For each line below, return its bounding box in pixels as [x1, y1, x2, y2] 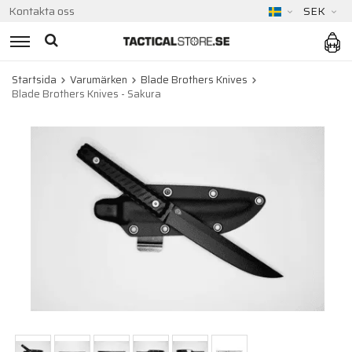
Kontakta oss [9, 2, 75, 20]
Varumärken [70, 71, 127, 88]
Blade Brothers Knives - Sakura [12, 86, 161, 102]
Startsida [12, 71, 57, 88]
